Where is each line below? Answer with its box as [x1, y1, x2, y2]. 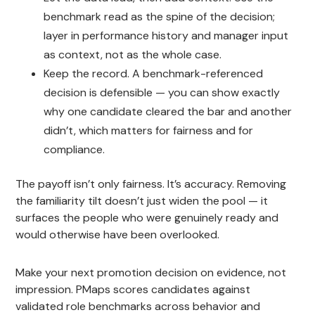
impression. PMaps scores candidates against [15, 281, 251, 297]
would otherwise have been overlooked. [15, 226, 220, 242]
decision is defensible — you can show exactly [44, 84, 281, 100]
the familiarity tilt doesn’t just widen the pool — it [15, 193, 269, 208]
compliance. [44, 141, 105, 157]
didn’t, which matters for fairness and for [44, 122, 254, 138]
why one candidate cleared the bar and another [44, 103, 292, 119]
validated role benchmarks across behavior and [15, 298, 261, 314]
